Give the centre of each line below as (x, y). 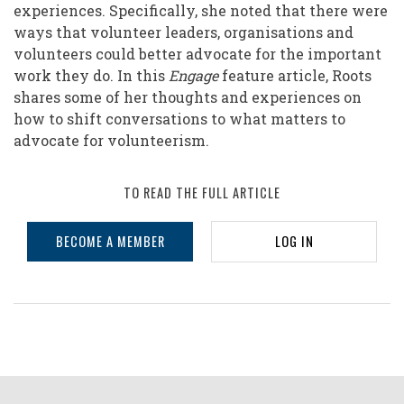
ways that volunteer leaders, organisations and (184, 32)
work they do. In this (91, 75)
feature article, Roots (297, 75)
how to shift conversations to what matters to (179, 118)
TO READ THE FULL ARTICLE (202, 192)
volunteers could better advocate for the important (197, 53)
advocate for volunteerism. (111, 140)
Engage (195, 75)
